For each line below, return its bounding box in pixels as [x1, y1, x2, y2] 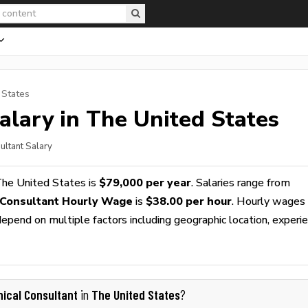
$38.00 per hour [146, 195, 232, 208]
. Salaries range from [191, 176, 290, 189]
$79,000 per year [99, 176, 191, 189]
